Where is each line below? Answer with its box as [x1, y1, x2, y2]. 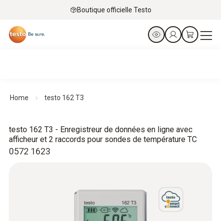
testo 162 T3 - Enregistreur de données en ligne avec [9, 125, 192, 134]
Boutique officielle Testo [76, 5, 151, 14]
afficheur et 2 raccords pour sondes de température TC [9, 135, 197, 144]
